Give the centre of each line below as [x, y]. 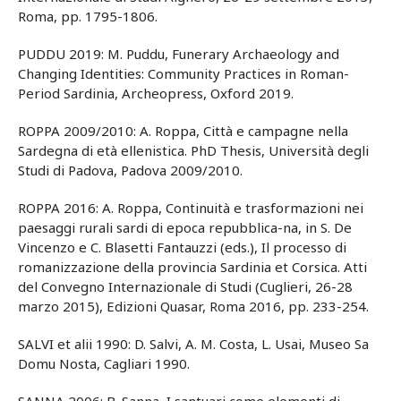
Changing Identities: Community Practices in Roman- [183, 74]
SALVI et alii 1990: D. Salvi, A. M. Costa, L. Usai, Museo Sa [193, 344]
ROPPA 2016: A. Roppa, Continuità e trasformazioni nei [191, 208]
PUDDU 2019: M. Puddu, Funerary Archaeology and [179, 54]
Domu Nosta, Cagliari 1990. [104, 364]
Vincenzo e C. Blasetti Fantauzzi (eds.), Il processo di [182, 247]
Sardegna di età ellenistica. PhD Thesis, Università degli [193, 151]
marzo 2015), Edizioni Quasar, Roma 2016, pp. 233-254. [193, 307]
